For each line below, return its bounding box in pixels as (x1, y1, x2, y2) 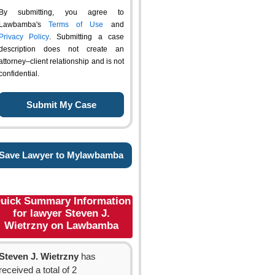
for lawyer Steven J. (13, 207, 110, 219)
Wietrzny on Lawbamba (4, 220, 118, 231)
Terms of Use (48, 20, 103, 29)
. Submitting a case (49, 33, 124, 41)
